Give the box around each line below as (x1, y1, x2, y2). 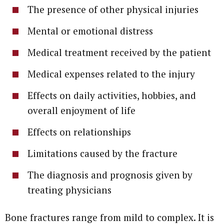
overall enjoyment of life (27, 103, 135, 116)
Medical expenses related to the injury (27, 67, 195, 80)
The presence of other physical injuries (27, 2, 198, 15)
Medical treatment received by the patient (27, 45, 211, 58)
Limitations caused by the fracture (27, 146, 177, 159)
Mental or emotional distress (27, 24, 153, 37)
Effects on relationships (27, 125, 131, 138)
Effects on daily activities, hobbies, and (27, 88, 196, 101)
